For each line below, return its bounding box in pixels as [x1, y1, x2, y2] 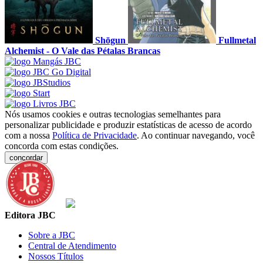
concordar [9, 153, 43, 163]
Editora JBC [5, 210, 56, 221]
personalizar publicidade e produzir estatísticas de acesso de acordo [5, 120, 252, 130]
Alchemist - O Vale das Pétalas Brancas [5, 46, 160, 56]
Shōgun [95, 35, 126, 46]
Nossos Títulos [28, 251, 83, 262]
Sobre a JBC [28, 230, 75, 241]
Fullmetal [218, 35, 256, 46]
